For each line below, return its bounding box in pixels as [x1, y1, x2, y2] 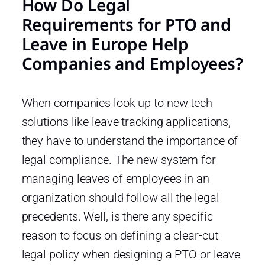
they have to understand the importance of [21, 133, 238, 148]
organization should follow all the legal [21, 190, 219, 205]
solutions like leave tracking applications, [21, 114, 231, 129]
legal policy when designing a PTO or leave [21, 247, 241, 261]
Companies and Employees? [21, 51, 244, 75]
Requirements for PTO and [21, 12, 232, 35]
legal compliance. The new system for [21, 152, 216, 167]
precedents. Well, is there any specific [21, 209, 213, 224]
